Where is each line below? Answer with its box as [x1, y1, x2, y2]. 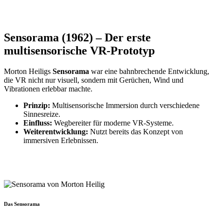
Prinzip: [23, 101, 50, 110]
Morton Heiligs [4, 67, 53, 76]
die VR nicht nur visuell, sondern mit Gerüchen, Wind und [4, 76, 183, 85]
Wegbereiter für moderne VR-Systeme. [52, 119, 174, 127]
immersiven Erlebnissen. [23, 136, 98, 145]
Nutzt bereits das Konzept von [88, 127, 183, 136]
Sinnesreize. [23, 110, 60, 119]
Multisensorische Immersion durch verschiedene [50, 101, 200, 110]
